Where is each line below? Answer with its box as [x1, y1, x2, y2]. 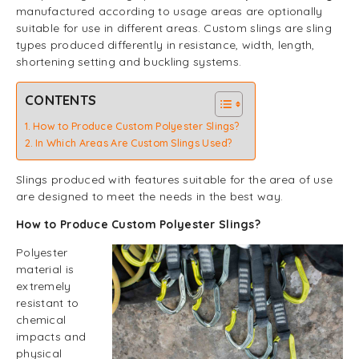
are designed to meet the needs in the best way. [16, 189, 284, 204]
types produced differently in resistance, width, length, [16, 38, 315, 52]
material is [16, 262, 75, 276]
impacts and [16, 329, 87, 344]
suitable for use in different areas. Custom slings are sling [16, 21, 332, 35]
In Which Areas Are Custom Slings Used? [35, 136, 232, 149]
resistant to [16, 296, 79, 310]
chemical [16, 313, 67, 327]
